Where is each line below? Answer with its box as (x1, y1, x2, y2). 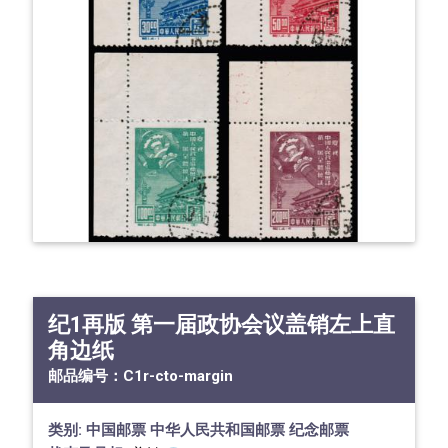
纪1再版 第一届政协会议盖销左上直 (48, 312, 396, 338)
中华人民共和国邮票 (150, 421, 286, 440)
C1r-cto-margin (123, 367, 234, 386)
